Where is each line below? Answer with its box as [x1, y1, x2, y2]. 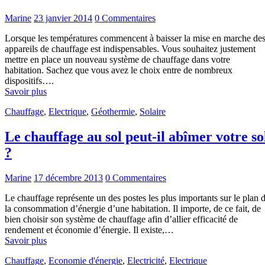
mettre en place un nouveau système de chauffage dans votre [5, 54, 230, 65]
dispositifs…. [5, 76, 54, 86]
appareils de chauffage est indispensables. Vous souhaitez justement [5, 44, 256, 54]
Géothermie [91, 106, 135, 117]
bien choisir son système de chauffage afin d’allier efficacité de [5, 214, 238, 225]
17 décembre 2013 [34, 173, 103, 183]
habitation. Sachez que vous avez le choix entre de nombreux [5, 65, 232, 76]
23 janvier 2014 [34, 13, 92, 24]
